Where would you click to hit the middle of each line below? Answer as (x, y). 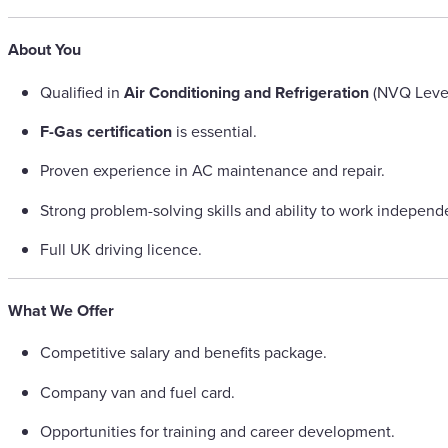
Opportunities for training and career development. (217, 431)
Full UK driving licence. (121, 249)
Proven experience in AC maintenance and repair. (212, 170)
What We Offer (61, 311)
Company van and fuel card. (137, 391)
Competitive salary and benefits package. (183, 352)
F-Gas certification (106, 131)
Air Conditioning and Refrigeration (246, 92)
